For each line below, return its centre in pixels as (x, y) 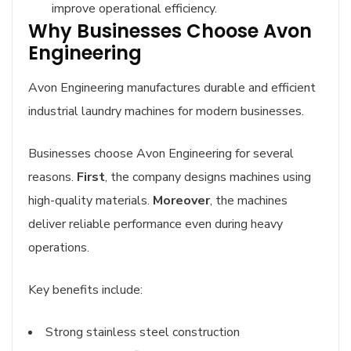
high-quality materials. (90, 201)
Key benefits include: (85, 290)
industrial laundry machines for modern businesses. (166, 112)
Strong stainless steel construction (143, 333)
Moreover (181, 201)
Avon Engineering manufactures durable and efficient (172, 88)
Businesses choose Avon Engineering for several (161, 154)
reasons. (52, 177)
